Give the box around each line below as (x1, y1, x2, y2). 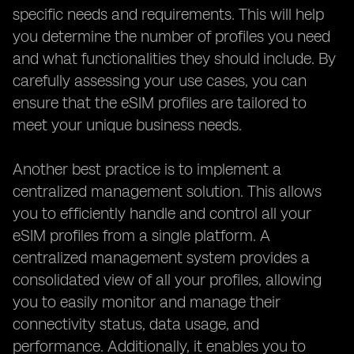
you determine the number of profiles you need (13, 27, 330, 46)
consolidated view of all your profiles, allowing (13, 270, 322, 289)
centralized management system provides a (13, 248, 310, 267)
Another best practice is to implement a (13, 160, 281, 179)
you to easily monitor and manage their (13, 292, 281, 311)
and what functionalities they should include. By (13, 49, 336, 68)
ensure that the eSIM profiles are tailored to (13, 93, 307, 112)
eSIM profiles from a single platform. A (13, 226, 270, 245)
